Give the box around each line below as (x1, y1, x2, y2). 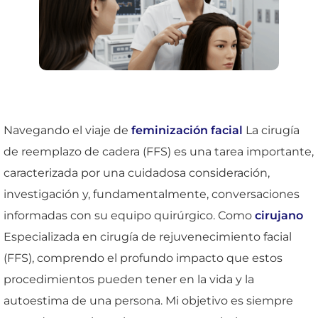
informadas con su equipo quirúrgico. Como (4, 208, 255, 222)
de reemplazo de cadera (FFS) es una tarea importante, (4, 144, 314, 158)
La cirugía (243, 123, 300, 137)
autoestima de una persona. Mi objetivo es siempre (4, 293, 293, 307)
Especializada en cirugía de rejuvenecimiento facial (4, 229, 292, 243)
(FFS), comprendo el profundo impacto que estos (4, 251, 283, 265)
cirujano (255, 208, 303, 222)
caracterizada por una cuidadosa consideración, (4, 165, 270, 180)
